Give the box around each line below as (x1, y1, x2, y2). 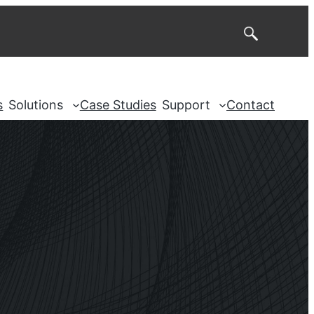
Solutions (8, 97, 64, 112)
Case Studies (79, 97, 156, 112)
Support (161, 97, 210, 112)
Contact (226, 97, 275, 112)
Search (204, 26, 245, 41)
